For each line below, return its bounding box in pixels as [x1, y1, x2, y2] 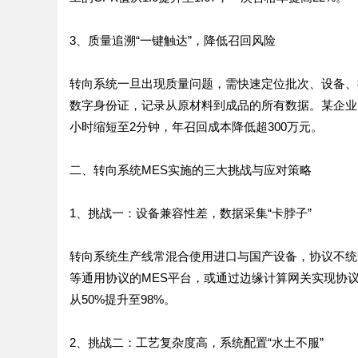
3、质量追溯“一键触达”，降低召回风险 [70, 34, 276, 47]
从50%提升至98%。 [70, 292, 176, 306]
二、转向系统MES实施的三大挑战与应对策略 [70, 163, 312, 177]
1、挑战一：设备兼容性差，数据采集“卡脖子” [70, 206, 312, 220]
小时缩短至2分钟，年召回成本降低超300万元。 [70, 120, 323, 133]
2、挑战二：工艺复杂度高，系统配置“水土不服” [70, 336, 324, 349]
